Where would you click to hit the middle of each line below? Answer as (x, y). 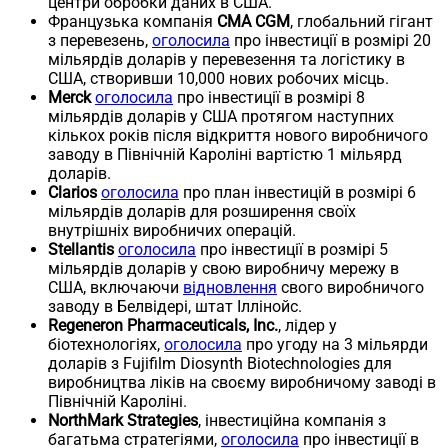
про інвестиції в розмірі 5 (292, 249)
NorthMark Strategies (123, 420)
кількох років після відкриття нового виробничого (238, 135)
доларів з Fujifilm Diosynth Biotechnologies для (220, 363)
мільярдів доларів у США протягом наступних (221, 116)
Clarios (72, 192)
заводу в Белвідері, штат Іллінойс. (175, 306)
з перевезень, (100, 40)
